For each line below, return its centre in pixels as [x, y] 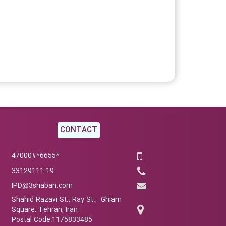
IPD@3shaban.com [42, 186]
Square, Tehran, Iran [45, 210]
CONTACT [79, 130]
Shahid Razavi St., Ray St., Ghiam [67, 200]
